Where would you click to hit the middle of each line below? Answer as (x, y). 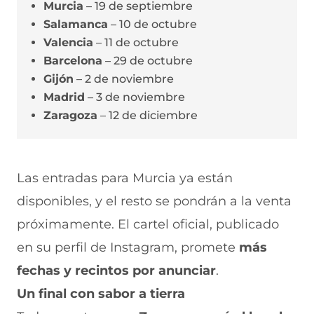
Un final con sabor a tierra (101, 294)
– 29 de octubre (148, 61)
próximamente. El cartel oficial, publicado (148, 224)
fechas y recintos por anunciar (116, 271)
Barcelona (73, 61)
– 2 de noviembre (124, 79)
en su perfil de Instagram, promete (128, 247)
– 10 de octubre (152, 24)
